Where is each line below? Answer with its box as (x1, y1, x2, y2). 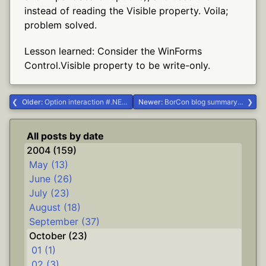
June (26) (29, 173, 72, 185)
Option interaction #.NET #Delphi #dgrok (45, 97, 122, 106)
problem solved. (24, 18, 97, 31)
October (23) (29, 230, 87, 242)
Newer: (138, 97, 164, 106)
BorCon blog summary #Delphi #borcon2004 (164, 97, 237, 106)
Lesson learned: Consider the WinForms (24, 45, 202, 57)
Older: (22, 97, 45, 106)
